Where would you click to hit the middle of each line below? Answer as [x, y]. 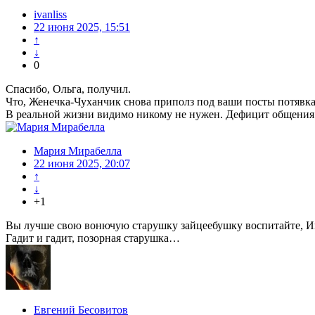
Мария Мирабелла [78, 151]
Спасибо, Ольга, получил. [68, 89]
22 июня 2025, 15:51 [82, 27]
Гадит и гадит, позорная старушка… [93, 238]
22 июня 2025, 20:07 [82, 164]
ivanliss [50, 15]
